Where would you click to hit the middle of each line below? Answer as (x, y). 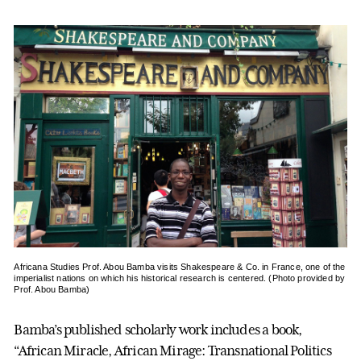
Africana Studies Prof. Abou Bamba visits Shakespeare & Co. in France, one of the (180, 266)
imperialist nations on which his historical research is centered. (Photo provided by (180, 278)
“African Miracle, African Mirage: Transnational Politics (172, 350)
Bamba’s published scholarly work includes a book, (158, 329)
